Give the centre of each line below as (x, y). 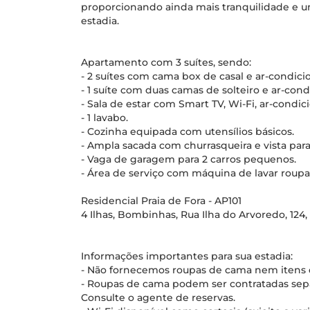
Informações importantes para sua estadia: (187, 256)
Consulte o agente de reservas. (158, 298)
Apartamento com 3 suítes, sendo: (166, 62)
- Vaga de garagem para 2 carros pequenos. (189, 159)
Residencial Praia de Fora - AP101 (161, 201)
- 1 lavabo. (104, 118)
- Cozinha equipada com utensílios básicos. (188, 131)
